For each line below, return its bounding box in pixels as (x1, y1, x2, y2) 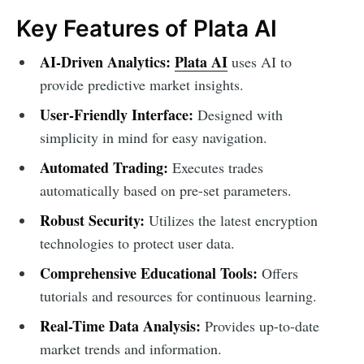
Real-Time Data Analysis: (39, 314, 201, 336)
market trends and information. (39, 338, 222, 358)
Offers (257, 262, 298, 283)
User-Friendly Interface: (39, 103, 193, 125)
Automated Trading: (39, 156, 168, 178)
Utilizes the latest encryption (144, 210, 318, 230)
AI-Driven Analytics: (39, 50, 171, 72)
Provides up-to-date (200, 315, 319, 336)
